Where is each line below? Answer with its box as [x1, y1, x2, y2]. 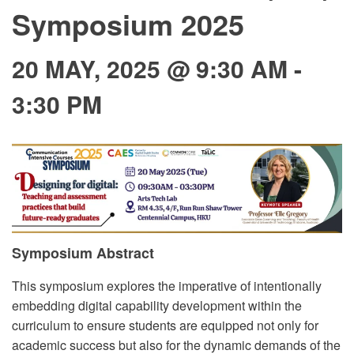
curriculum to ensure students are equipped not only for [12, 316, 318, 335]
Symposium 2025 [12, 3, 244, 44]
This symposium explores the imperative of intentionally [12, 277, 322, 296]
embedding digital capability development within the [12, 296, 302, 315]
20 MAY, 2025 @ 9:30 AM [12, 51, 288, 85]
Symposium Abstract [12, 243, 154, 264]
